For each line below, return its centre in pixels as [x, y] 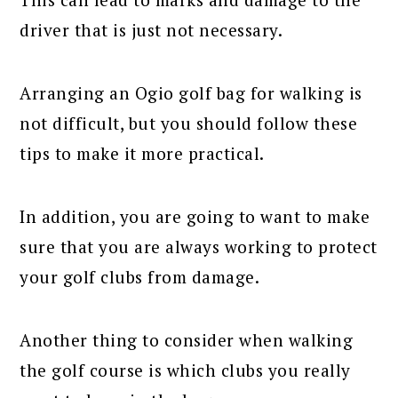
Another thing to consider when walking [187, 340]
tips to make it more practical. [142, 154]
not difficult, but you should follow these [189, 123]
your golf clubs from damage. [140, 277]
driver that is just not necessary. [151, 30]
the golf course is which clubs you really [185, 370]
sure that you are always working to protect [199, 247]
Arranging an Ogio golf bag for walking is [191, 93]
